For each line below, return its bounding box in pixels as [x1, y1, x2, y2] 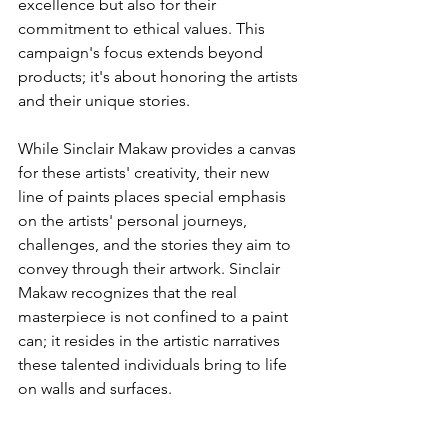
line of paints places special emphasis [18, 187, 290, 207]
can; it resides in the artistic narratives [18, 331, 284, 351]
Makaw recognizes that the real [18, 283, 241, 303]
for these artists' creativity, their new [18, 163, 273, 183]
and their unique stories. [18, 91, 190, 111]
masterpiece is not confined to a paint [18, 307, 292, 327]
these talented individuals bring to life [18, 355, 291, 375]
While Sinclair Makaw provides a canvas [18, 139, 300, 159]
